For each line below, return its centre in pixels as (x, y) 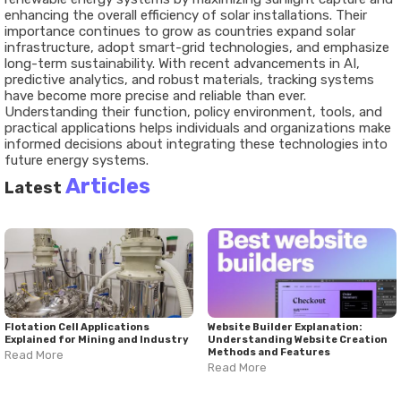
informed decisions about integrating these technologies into (196, 144)
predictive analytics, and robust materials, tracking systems (189, 80)
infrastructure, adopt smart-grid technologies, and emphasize (197, 47)
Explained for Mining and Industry (97, 340)
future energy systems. (77, 160)
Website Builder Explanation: (285, 327)
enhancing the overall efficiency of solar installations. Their (186, 15)
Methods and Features (269, 352)
